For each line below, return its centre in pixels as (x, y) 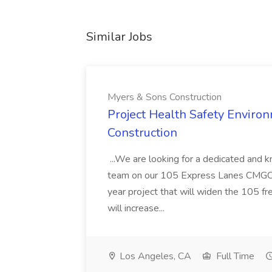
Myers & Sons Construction (165, 97)
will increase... (137, 208)
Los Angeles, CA (154, 256)
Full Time (234, 256)
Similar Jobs (119, 37)
